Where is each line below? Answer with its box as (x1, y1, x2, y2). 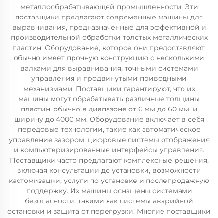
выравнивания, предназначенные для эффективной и (12, 23, 206, 32)
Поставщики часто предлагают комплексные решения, (9, 156, 209, 164)
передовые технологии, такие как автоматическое (18, 125, 200, 134)
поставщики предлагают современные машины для (15, 13, 203, 21)
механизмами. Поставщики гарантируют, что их (23, 84, 195, 93)
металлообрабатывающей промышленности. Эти (20, 2, 198, 11)
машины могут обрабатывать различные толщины (18, 94, 200, 103)
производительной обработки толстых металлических (10, 33, 208, 42)
